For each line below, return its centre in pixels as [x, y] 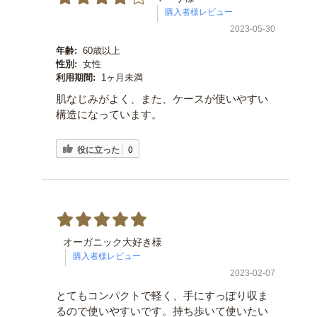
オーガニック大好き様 [112, 242]
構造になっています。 [109, 115]
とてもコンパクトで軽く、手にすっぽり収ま [162, 296]
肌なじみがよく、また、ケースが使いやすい [162, 99]
